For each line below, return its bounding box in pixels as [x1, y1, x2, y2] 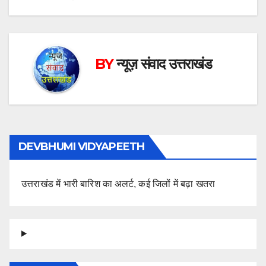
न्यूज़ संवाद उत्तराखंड [116, 55, 212, 73]
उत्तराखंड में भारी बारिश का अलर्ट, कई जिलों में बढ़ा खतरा [21, 178, 216, 189]
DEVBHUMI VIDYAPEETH [18, 140, 144, 153]
